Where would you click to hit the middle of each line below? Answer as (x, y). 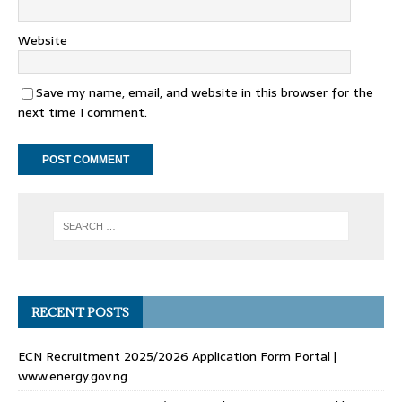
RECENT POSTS (80, 312)
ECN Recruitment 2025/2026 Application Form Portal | (177, 356)
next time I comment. (83, 112)
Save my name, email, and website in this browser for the (205, 92)
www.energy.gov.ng (73, 376)
